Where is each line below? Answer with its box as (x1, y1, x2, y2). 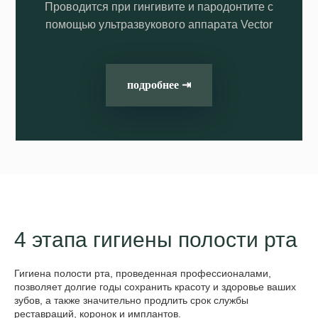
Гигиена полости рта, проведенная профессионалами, (14, 267, 271, 279)
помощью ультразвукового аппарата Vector (45, 18, 273, 31)
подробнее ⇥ (127, 78, 191, 91)
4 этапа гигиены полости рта (14, 227, 297, 251)
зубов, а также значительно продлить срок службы (14, 294, 248, 306)
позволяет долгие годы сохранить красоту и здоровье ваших (14, 280, 296, 292)
